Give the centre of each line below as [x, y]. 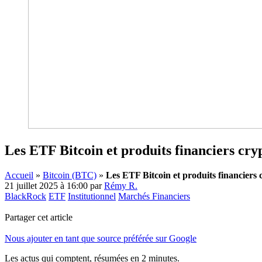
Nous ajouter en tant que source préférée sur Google [101, 238]
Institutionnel [92, 196]
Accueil [19, 175]
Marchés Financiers [154, 196]
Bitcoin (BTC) [70, 175]
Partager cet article [39, 217]
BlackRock [25, 196]
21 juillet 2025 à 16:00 [46, 185]
